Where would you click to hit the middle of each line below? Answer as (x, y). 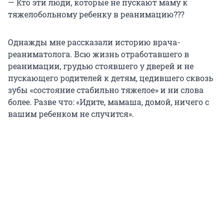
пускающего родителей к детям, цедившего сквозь (111, 78)
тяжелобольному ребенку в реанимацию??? (96, 14)
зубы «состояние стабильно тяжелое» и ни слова (106, 90)
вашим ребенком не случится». (71, 113)
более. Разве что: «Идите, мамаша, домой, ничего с (109, 102)
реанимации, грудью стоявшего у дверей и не (101, 66)
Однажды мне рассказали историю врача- (94, 42)
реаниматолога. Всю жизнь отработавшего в (99, 54)
